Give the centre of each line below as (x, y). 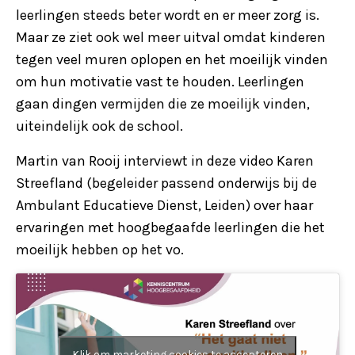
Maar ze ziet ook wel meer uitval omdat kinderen (171, 37)
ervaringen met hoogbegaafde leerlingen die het (170, 227)
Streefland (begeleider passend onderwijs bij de (166, 183)
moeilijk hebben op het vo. (100, 249)
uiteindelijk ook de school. (99, 126)
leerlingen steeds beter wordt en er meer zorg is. (168, 15)
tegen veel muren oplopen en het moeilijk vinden (172, 59)
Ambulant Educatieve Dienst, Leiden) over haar (164, 205)
